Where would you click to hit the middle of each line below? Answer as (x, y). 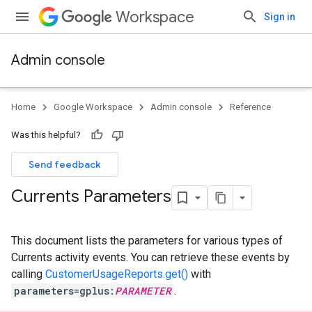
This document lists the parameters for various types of (147, 241)
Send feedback (65, 164)
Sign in (280, 17)
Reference (250, 107)
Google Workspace (93, 107)
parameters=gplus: (64, 291)
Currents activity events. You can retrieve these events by (150, 257)
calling (28, 274)
